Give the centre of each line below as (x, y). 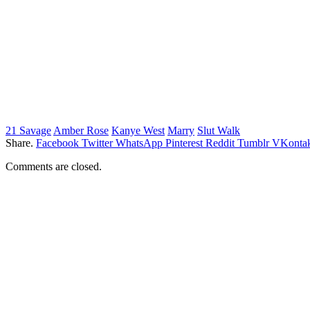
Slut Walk (219, 130)
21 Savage (28, 130)
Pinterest (184, 143)
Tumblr (253, 143)
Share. (19, 143)
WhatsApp (139, 143)
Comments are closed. (54, 166)
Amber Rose (81, 130)
